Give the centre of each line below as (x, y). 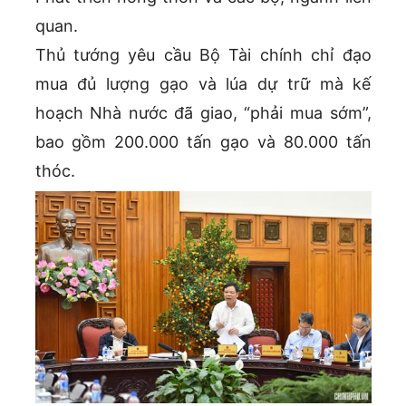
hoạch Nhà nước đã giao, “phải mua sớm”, (203, 112)
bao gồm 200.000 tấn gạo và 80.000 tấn (203, 141)
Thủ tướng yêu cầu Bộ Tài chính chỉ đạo (203, 54)
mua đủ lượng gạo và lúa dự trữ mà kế (203, 83)
